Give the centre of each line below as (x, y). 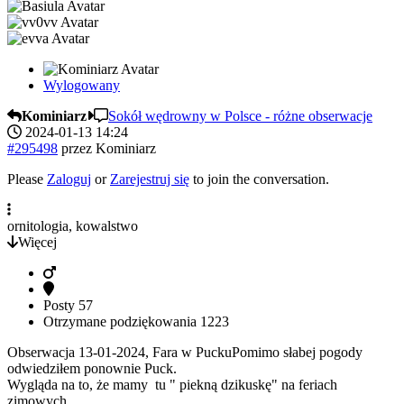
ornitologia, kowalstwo (73, 226)
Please (27, 179)
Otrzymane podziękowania (122, 322)
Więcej (37, 243)
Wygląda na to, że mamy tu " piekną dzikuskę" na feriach (172, 385)
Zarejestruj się (150, 179)
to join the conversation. (259, 179)
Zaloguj (69, 179)
